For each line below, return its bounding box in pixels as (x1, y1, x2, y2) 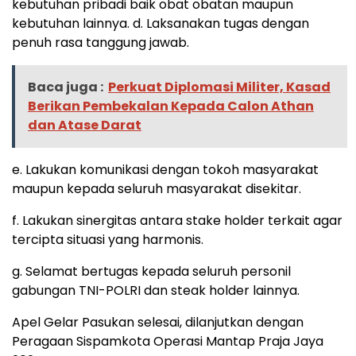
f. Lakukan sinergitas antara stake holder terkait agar (12, 211, 342, 230)
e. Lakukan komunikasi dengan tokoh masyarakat (12, 161, 319, 180)
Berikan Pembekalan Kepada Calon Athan (28, 97, 314, 116)
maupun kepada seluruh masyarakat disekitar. (12, 180, 301, 199)
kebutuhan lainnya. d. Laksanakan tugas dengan (12, 14, 309, 33)
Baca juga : (28, 78, 103, 97)
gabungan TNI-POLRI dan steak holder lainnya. (12, 281, 300, 300)
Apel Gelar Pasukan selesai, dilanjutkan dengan (12, 313, 304, 332)
